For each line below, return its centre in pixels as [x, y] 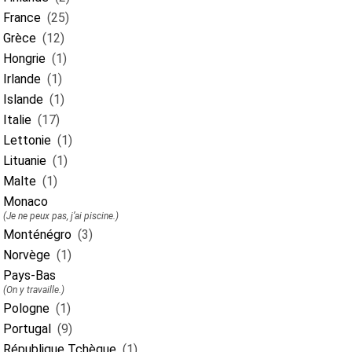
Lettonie [27, 140]
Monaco [26, 202]
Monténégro [37, 235]
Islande [23, 99]
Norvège [27, 255]
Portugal [27, 329]
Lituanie [25, 161]
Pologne [26, 308]
